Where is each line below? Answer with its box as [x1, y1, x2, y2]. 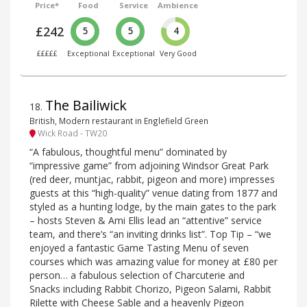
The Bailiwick [45, 95, 127, 114]
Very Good [159, 48, 197, 58]
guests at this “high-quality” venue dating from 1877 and [29, 186, 278, 199]
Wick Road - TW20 [36, 127, 107, 139]
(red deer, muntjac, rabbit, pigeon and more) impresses [29, 172, 275, 186]
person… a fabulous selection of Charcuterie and [29, 268, 245, 282]
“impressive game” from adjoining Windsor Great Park [29, 158, 269, 172]
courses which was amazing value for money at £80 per [29, 254, 278, 268]
